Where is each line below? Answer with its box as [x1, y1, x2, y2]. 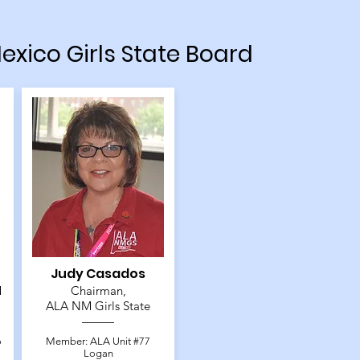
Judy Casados [51, 264, 146, 284]
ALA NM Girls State [46, 298, 151, 314]
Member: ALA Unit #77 [46, 335, 151, 348]
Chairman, [70, 283, 126, 299]
